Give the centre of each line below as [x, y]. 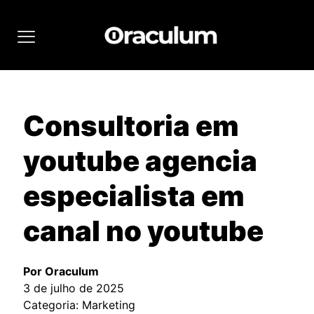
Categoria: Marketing [79, 305]
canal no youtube [143, 231]
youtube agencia [140, 161]
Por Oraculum [61, 271]
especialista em [134, 196]
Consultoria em [131, 126]
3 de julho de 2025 [74, 288]
